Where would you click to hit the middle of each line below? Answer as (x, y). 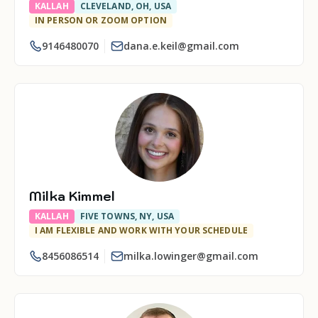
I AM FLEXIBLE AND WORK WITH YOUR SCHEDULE (141, 230)
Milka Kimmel (72, 196)
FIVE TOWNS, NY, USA (127, 216)
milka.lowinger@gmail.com (191, 256)
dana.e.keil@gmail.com (181, 46)
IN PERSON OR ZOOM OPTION (101, 20)
